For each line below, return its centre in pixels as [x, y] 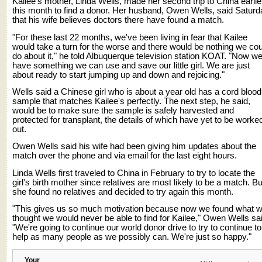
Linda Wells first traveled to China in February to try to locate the [134, 173]
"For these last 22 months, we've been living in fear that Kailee [130, 37]
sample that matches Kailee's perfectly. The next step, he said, [131, 101]
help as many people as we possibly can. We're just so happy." [132, 237]
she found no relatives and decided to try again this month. [123, 192]
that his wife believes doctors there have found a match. [118, 20]
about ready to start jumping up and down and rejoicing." [118, 75]
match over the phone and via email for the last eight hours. [125, 156]
